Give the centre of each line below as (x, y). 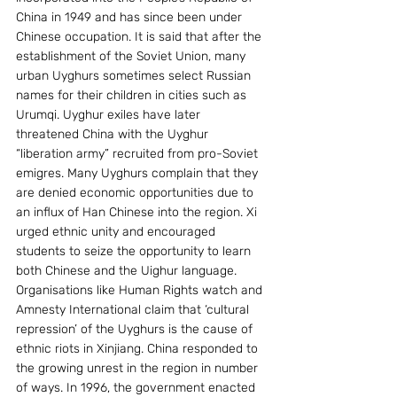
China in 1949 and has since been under (131, 17)
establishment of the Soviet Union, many (132, 56)
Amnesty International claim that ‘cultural (134, 309)
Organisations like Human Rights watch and (141, 290)
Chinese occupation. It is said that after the (140, 36)
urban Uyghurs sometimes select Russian (135, 75)
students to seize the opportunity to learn (135, 251)
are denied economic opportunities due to (136, 192)
